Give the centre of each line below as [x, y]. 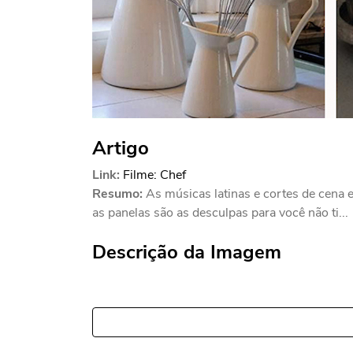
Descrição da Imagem [187, 252]
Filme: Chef [154, 175]
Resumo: [117, 194]
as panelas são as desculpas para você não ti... [220, 213]
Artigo [121, 148]
